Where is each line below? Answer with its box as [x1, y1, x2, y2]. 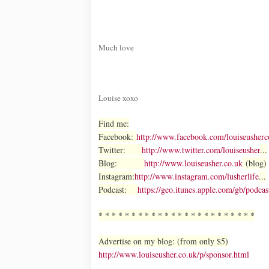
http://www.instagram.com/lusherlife [134, 170, 259, 182]
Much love [98, 41, 134, 53]
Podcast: [98, 183, 138, 195]
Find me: [98, 117, 129, 129]
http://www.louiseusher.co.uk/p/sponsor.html [98, 248, 249, 260]
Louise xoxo [98, 92, 138, 103]
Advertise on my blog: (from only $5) [98, 235, 228, 247]
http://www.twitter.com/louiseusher [142, 144, 260, 156]
